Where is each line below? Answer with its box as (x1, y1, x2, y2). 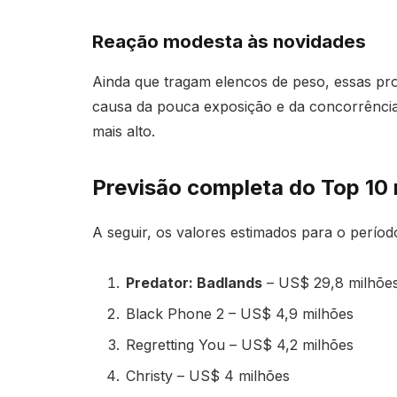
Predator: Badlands (125, 273, 262, 292)
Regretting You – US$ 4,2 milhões (125, 335, 354, 354)
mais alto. (91, 121, 155, 140)
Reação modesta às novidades (91, 30, 366, 53)
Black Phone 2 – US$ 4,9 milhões (125, 304, 354, 323)
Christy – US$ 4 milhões (125, 366, 290, 385)
